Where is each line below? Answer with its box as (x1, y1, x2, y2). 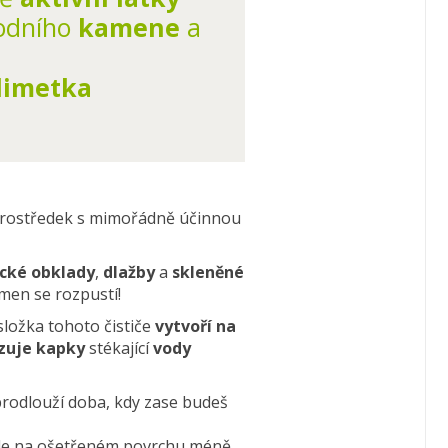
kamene (77, 10, 180, 45)
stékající (85, 337, 153, 360)
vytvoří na (155, 315, 236, 338)
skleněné (172, 261, 244, 284)
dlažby (103, 261, 155, 284)
